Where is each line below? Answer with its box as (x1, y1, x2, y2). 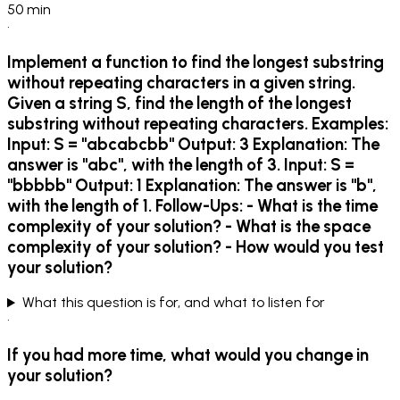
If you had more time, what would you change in (7, 345, 369, 366)
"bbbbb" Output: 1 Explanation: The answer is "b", (7, 174, 377, 196)
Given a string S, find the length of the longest (7, 92, 352, 113)
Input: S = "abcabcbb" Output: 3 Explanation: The (7, 133, 379, 154)
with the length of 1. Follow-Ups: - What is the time (7, 195, 378, 216)
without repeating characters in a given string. (7, 71, 355, 93)
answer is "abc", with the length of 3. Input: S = (7, 154, 354, 175)
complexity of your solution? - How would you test (7, 236, 384, 257)
